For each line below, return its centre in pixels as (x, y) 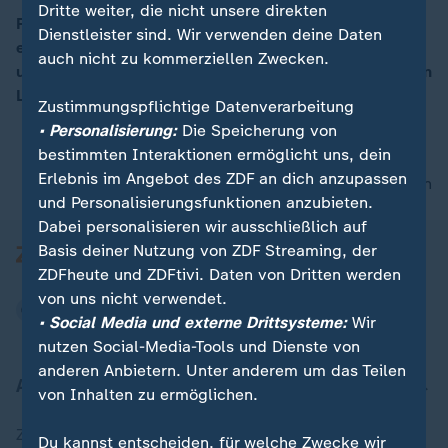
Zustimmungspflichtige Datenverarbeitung (196, 106)
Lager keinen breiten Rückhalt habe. (152, 95)
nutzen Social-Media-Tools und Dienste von (199, 346)
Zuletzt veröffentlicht (95, 434)
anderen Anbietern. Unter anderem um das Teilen (222, 370)
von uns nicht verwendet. (133, 298)
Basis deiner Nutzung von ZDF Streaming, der (207, 250)
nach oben (393, 183)
